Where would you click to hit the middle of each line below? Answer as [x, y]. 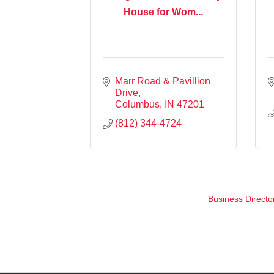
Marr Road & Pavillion [163, 81]
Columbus [137, 104]
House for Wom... [163, 12]
